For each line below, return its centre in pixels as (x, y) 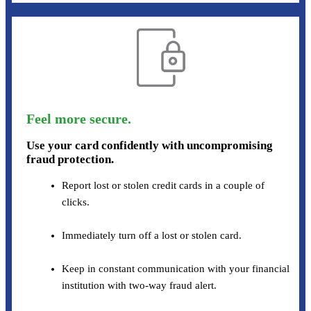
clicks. (76, 202)
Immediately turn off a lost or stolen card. (152, 235)
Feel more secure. (78, 118)
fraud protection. (70, 159)
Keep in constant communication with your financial (176, 268)
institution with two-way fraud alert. (140, 285)
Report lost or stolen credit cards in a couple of (163, 185)
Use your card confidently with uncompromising (149, 145)
